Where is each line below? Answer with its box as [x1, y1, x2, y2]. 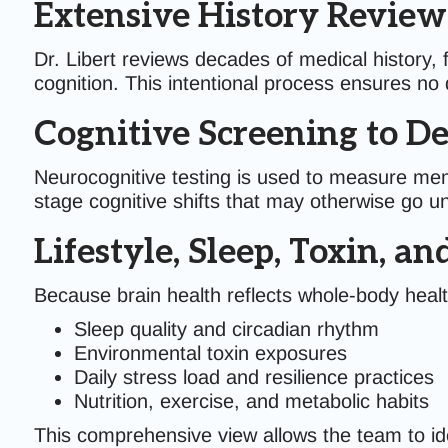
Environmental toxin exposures [73, 342, 347, 364]
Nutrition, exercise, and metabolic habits [73, 390, 429, 412]
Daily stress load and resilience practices [73, 366, 434, 388]
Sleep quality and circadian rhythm [73, 318, 379, 340]
